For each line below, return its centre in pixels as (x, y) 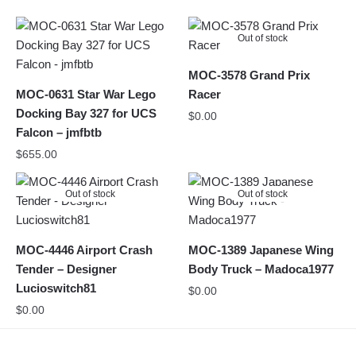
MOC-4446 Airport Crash (84, 250)
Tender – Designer (66, 269)
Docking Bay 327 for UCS (86, 113)
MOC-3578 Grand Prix (250, 75)
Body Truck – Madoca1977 (261, 269)
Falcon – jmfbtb (59, 132)
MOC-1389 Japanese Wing (261, 250)
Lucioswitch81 (56, 288)
